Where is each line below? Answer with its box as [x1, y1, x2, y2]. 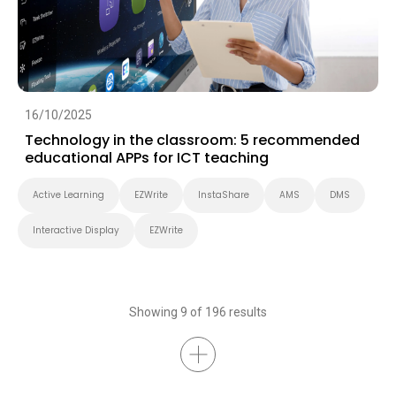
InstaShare [198, 187, 249, 202]
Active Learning [33, 187, 104, 202]
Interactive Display [33, 223, 119, 237]
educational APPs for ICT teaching [25, 147, 269, 168]
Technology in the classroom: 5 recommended [25, 129, 360, 150]
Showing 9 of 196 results [129, 304, 267, 319]
